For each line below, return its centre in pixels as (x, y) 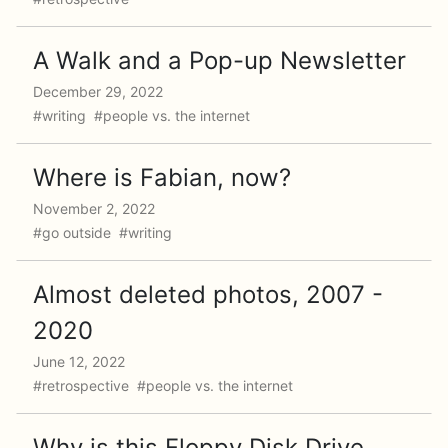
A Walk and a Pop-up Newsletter (219, 60)
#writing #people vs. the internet (143, 115)
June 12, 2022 (79, 361)
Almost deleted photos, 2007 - (208, 294)
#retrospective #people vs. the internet (165, 385)
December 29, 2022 (98, 91)
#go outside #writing (104, 232)
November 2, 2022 (94, 208)
